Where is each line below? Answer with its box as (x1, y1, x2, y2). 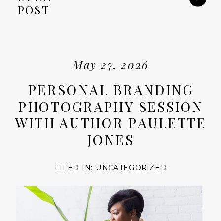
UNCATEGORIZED (96, 163, 167, 173)
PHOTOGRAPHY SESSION (18, 96, 204, 115)
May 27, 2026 (73, 57, 148, 72)
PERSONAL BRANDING (28, 80, 194, 99)
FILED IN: (55, 163, 96, 173)
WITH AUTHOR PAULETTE (15, 113, 207, 132)
